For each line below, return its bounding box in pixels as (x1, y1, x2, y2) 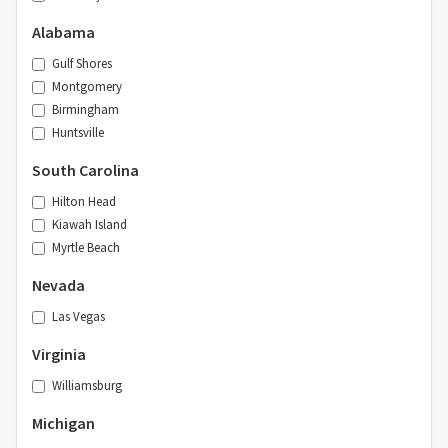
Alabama (32, 21, 95, 42)
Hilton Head (52, 192, 116, 209)
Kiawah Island (52, 215, 127, 232)
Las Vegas (52, 307, 105, 324)
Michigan (32, 412, 95, 433)
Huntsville (52, 123, 104, 140)
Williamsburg (52, 376, 122, 393)
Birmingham (52, 100, 119, 117)
